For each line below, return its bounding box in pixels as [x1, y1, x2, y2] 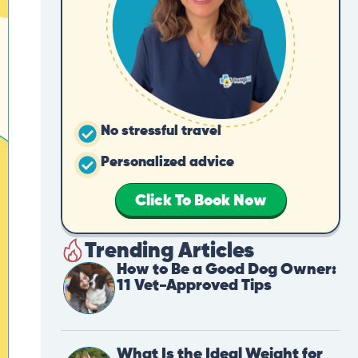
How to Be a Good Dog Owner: [117, 261, 336, 279]
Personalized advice [101, 155, 234, 170]
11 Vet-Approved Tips [117, 277, 272, 295]
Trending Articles [85, 241, 254, 263]
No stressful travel [101, 124, 221, 139]
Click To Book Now [134, 193, 267, 210]
